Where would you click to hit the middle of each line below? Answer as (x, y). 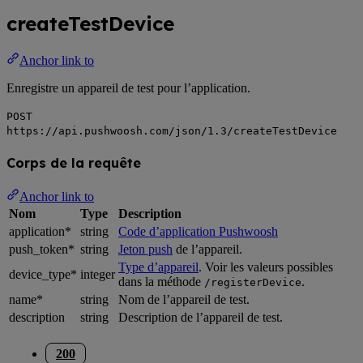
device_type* (43, 275)
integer (98, 275)
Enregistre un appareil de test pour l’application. (128, 88)
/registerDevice (253, 283)
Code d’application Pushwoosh (198, 232)
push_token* (42, 250)
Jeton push (145, 250)
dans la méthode (161, 282)
